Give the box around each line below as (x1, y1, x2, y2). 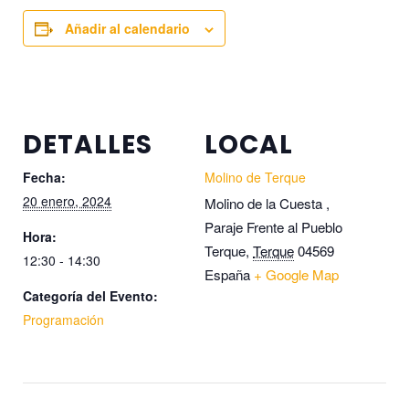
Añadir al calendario (65, 19, 190, 38)
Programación (23, 310, 104, 330)
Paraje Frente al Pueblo (204, 217, 342, 237)
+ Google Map (254, 265, 339, 285)
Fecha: (23, 168, 66, 187)
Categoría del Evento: (23, 287, 158, 306)
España (204, 265, 250, 285)
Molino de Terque (204, 168, 306, 187)
